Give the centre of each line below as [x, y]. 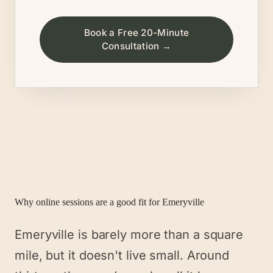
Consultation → [136, 46]
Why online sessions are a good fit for [88, 202]
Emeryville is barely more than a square [129, 235]
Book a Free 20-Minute [136, 33]
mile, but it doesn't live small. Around [122, 255]
